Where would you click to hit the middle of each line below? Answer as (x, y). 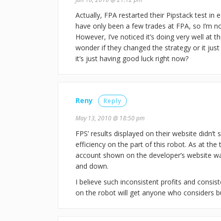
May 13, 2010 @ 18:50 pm (110, 118)
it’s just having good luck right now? (132, 59)
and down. (92, 166)
